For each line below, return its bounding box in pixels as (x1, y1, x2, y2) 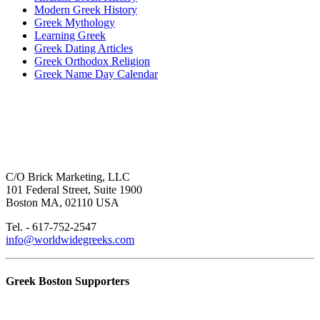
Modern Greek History (34, 4, 137, 16)
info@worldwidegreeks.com (6, 234, 134, 246)
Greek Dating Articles (34, 42, 133, 55)
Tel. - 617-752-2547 (6, 221, 96, 234)
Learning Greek (34, 29, 106, 42)
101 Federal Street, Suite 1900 (6, 184, 142, 196)
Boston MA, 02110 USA (6, 196, 119, 209)
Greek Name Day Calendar (34, 68, 158, 81)
